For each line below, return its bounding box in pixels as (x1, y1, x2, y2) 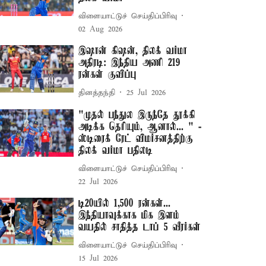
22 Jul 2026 (78, 177, 118, 187)
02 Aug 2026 (78, 24, 123, 34)
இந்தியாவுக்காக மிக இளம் (78, 210, 180, 221)
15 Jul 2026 (78, 254, 118, 264)
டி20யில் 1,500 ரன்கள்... (78, 198, 171, 210)
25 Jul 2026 (126, 87, 166, 98)
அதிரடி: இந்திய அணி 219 (78, 57, 181, 69)
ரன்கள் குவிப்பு (78, 69, 137, 81)
